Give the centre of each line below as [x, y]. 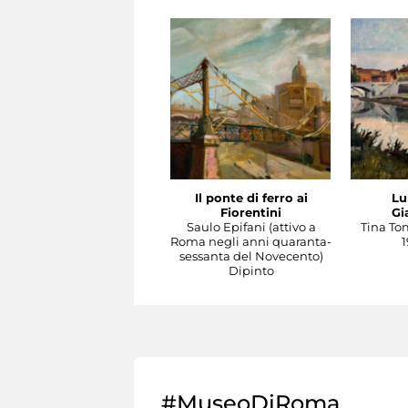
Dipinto [251, 271]
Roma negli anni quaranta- [251, 242]
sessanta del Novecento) [251, 256]
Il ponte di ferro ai [251, 198]
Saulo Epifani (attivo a [251, 227]
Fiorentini [251, 213]
